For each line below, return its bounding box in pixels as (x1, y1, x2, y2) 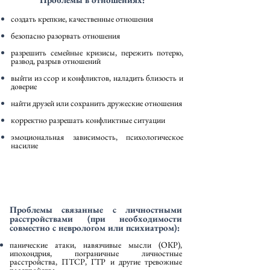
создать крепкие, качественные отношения (11, 13, 153, 24)
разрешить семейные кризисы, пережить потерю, (11, 47, 183, 58)
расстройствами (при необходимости (10, 213, 182, 224)
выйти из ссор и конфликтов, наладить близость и (11, 72, 183, 83)
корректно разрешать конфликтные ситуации (11, 115, 165, 125)
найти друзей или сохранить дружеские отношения (11, 98, 182, 108)
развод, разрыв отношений (11, 55, 101, 66)
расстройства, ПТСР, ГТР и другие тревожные (10, 256, 182, 267)
